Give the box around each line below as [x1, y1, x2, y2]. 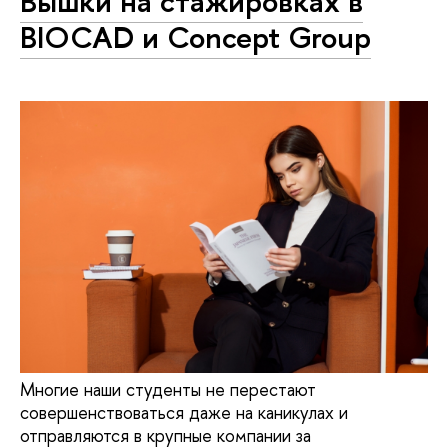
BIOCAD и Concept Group [20, 15, 371, 58]
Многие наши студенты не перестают [20, 376, 316, 402]
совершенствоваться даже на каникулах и [20, 399, 348, 425]
